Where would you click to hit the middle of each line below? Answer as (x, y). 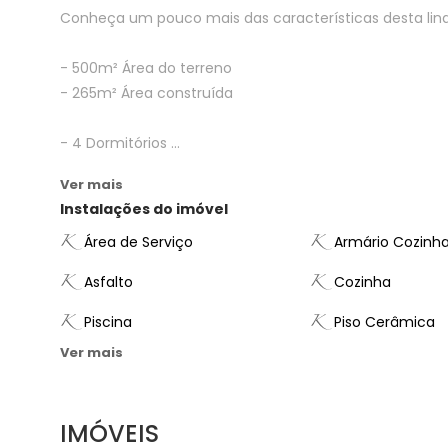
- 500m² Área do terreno (146, 68)
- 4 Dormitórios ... (120, 143)
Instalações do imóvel (144, 209)
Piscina (108, 321)
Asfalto (108, 281)
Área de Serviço (138, 241)
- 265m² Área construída (146, 93)
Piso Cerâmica (384, 321)
